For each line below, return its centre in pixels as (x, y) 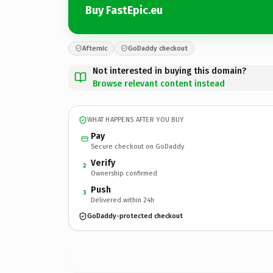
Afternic (95, 48)
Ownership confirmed (124, 173)
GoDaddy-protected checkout (135, 216)
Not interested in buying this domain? (169, 71)
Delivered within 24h (122, 200)
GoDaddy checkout (158, 48)
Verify (103, 163)
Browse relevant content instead (159, 83)
